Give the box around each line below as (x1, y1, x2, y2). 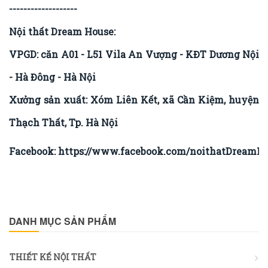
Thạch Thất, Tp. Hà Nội (9, 116, 118, 129)
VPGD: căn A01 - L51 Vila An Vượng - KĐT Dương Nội (9, 48, 259, 61)
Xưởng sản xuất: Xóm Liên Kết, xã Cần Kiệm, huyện (9, 93, 259, 106)
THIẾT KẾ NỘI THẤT (10, 251, 96, 263)
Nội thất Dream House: (9, 25, 115, 38)
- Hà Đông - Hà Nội (9, 71, 96, 84)
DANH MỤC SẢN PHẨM (9, 214, 116, 229)
